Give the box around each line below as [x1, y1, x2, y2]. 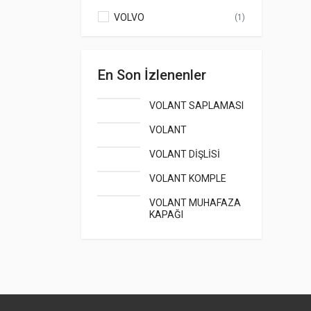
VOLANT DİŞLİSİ [149, 148, 220, 160]
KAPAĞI [149, 208, 183, 220]
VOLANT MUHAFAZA [149, 196, 241, 208]
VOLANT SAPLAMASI [149, 99, 244, 111]
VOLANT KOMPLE [149, 172, 226, 184]
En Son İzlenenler [98, 66, 206, 83]
